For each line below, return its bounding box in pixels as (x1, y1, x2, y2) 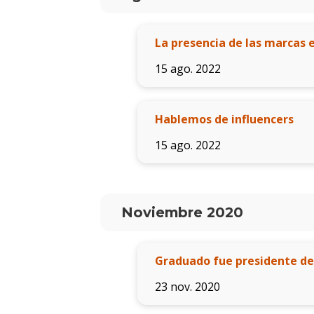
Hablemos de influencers (154, 111, 294, 128)
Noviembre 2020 (121, 204, 243, 221)
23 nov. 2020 (154, 279, 220, 295)
